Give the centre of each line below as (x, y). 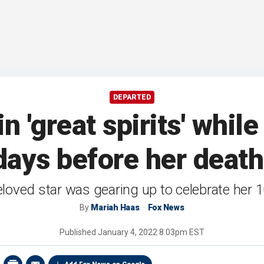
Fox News (166, 208)
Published (79, 232)
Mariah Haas (115, 208)
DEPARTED (132, 98)
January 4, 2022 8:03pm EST (151, 232)
